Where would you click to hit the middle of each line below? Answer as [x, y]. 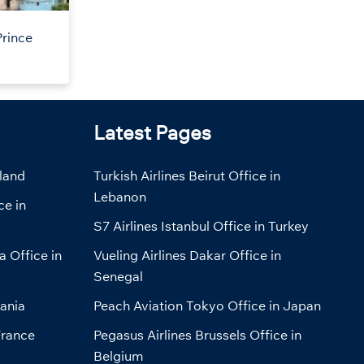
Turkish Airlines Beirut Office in [186, 176]
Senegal [118, 277]
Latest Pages [152, 133]
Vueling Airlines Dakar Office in [187, 256]
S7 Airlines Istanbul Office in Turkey [201, 226]
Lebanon [119, 197]
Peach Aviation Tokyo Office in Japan [207, 306]
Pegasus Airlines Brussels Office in [197, 335]
